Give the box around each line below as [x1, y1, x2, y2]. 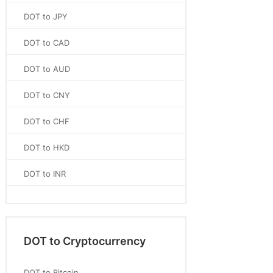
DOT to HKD [24, 143, 69, 152]
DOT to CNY [24, 90, 70, 100]
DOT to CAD [24, 38, 69, 48]
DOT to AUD [24, 64, 70, 74]
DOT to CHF [24, 116, 69, 126]
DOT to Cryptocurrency [24, 235, 146, 247]
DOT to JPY [24, 12, 68, 21]
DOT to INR [24, 169, 66, 179]
